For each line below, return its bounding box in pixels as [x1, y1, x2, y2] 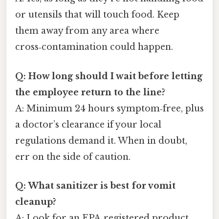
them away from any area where [15, 25, 159, 37]
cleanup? [15, 196, 56, 207]
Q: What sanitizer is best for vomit [15, 180, 175, 191]
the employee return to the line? [15, 87, 165, 98]
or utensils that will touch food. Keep [15, 9, 179, 21]
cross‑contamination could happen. [15, 42, 173, 53]
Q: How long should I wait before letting [15, 70, 202, 82]
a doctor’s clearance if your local [15, 119, 161, 130]
